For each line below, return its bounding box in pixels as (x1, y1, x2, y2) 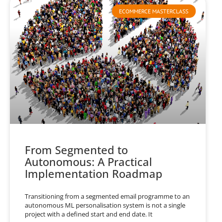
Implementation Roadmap (25, 166, 163, 181)
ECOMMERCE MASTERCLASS (119, 7, 189, 15)
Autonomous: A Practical (25, 154, 152, 169)
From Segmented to (25, 142, 128, 157)
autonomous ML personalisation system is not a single (25, 200, 185, 210)
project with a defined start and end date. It (25, 209, 153, 219)
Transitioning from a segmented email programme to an (25, 191, 190, 201)
